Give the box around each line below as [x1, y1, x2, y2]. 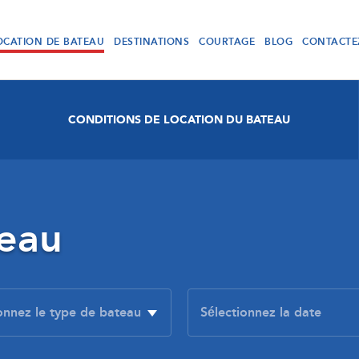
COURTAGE [199, 35, 255, 48]
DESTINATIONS [114, 35, 189, 48]
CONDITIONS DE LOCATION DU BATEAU [68, 112, 290, 127]
